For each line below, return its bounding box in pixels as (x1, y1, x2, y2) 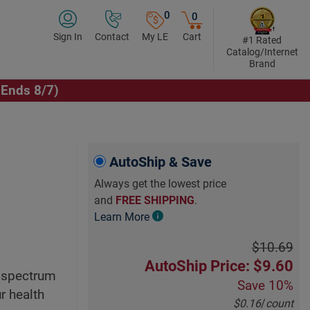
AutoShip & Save (109, 154, 212, 171)
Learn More (94, 210, 150, 224)
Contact (95, 31, 129, 42)
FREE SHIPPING (116, 194, 195, 208)
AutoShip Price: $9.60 (144, 257, 293, 275)
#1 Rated (242, 35, 282, 46)
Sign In (53, 31, 82, 42)
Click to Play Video (76, 143, 187, 159)
